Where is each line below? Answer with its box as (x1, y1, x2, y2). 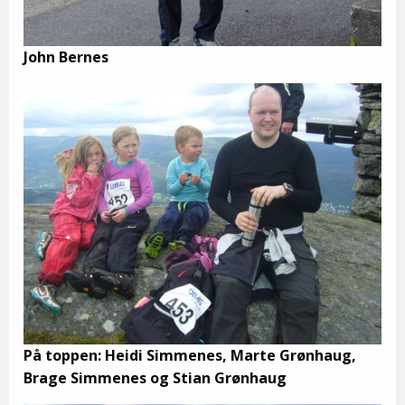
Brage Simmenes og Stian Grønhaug (24, 368, 287, 389)
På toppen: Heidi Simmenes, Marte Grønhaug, (24, 345, 356, 366)
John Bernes (24, 46, 108, 67)
